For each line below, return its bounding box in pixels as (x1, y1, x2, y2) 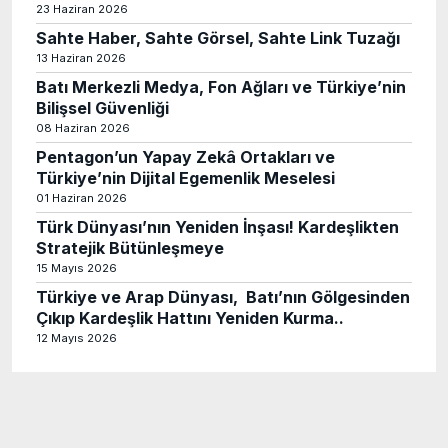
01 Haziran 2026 (36, 191, 127, 205)
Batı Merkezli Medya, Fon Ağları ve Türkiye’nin (36, 77, 406, 97)
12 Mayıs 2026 (36, 331, 117, 345)
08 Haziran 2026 (36, 121, 130, 135)
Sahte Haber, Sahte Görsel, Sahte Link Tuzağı (36, 28, 400, 48)
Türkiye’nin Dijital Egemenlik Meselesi (36, 168, 335, 188)
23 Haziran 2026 (36, 2, 128, 16)
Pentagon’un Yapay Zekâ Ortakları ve (36, 147, 335, 167)
